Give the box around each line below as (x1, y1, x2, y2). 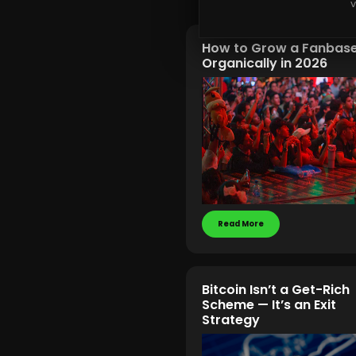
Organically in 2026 (202, 54, 327, 72)
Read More (218, 219, 264, 229)
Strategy (202, 311, 260, 329)
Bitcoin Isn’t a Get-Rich (202, 281, 350, 299)
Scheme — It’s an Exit (202, 296, 336, 314)
